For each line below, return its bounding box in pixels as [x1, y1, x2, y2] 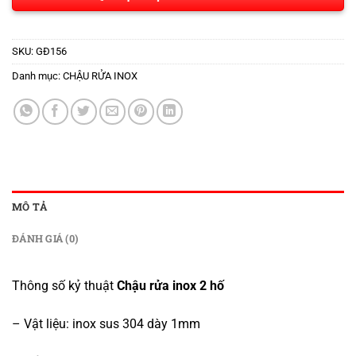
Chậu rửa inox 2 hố [117, 277, 224, 293]
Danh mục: [12, 69, 63, 82]
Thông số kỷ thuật [12, 277, 117, 293]
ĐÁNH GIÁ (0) [12, 231, 79, 245]
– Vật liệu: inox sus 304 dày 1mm [12, 315, 200, 331]
